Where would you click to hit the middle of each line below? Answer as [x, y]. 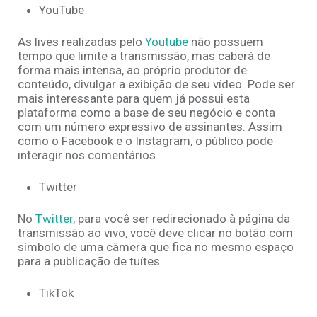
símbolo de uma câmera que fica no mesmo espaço [156, 247]
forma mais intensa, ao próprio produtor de [132, 70]
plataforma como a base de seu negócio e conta [146, 113]
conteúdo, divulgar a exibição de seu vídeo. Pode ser [156, 85]
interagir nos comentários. [88, 155]
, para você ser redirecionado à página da [181, 219]
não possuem [226, 42]
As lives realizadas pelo [81, 42]
